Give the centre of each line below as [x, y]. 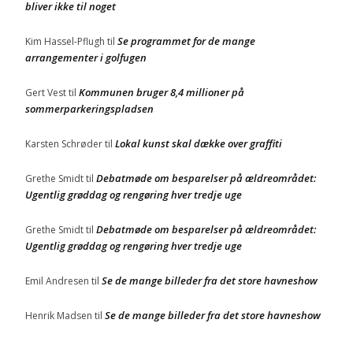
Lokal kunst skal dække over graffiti [199, 143]
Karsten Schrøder [64, 144]
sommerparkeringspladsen [89, 109]
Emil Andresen [57, 281]
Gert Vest [46, 93]
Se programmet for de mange [186, 41]
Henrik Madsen [59, 316]
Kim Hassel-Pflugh [65, 41]
